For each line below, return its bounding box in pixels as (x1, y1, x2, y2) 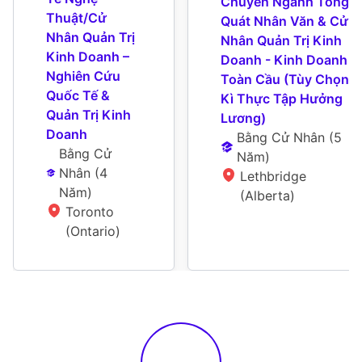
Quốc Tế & (46, 87, 110, 104)
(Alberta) (240, 187, 295, 204)
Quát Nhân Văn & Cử (221, 13, 348, 30)
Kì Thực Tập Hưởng (221, 90, 343, 107)
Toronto (65, 204, 114, 221)
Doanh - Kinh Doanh (221, 52, 347, 69)
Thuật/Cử (46, 10, 107, 27)
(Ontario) (65, 223, 120, 240)
